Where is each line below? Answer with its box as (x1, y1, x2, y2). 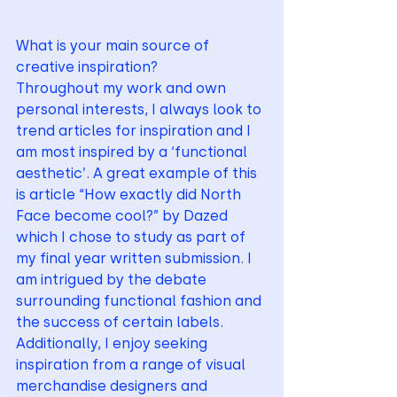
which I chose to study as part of (16, 229, 249, 246)
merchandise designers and (16, 378, 211, 395)
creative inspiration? (16, 58, 161, 76)
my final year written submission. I (16, 250, 255, 268)
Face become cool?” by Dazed (16, 207, 231, 225)
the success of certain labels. (16, 314, 227, 331)
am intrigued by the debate (16, 271, 210, 289)
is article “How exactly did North (16, 186, 245, 204)
